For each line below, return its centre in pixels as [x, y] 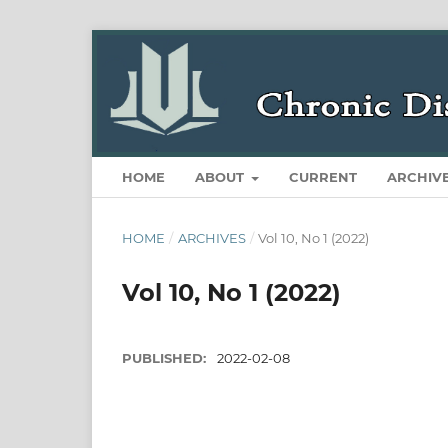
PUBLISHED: [166, 358]
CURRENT [323, 177]
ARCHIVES [211, 238]
